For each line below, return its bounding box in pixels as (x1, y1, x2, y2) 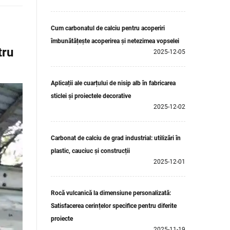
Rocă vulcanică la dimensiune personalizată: (51, 189, 171, 197)
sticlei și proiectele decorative (51, 92, 131, 100)
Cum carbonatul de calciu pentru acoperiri (51, 25, 165, 32)
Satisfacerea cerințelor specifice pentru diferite (51, 202, 177, 209)
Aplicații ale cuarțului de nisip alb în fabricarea (51, 80, 176, 87)
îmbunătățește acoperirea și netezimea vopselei (51, 37, 179, 45)
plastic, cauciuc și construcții (51, 147, 130, 155)
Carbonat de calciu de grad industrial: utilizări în (51, 135, 181, 142)
